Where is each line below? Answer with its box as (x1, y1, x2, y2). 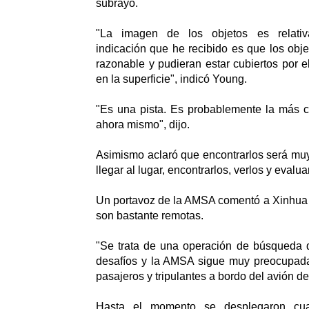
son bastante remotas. (96, 210, 203, 222)
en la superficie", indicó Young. (96, 73, 247, 86)
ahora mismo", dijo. (96, 119, 190, 131)
